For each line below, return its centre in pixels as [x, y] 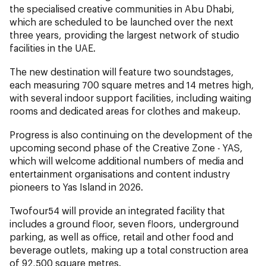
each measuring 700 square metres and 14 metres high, [132, 84]
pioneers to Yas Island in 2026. [76, 186]
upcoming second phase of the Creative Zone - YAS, [126, 147]
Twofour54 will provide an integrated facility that [117, 210]
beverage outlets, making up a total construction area [129, 249]
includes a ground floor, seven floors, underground [124, 223]
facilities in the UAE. [53, 47]
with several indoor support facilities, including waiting [130, 97]
